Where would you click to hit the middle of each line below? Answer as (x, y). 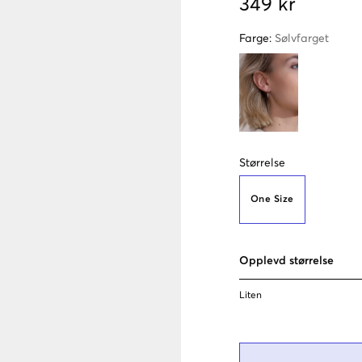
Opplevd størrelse (286, 261)
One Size (272, 199)
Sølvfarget (302, 39)
